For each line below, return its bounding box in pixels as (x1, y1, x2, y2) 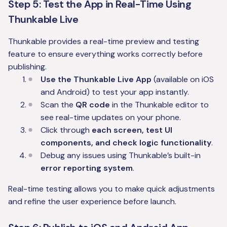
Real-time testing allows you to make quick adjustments (8, 183, 215, 195)
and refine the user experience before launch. (8, 196, 176, 207)
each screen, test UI (92, 125, 172, 136)
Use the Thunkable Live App (41, 74, 152, 85)
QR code (75, 99, 110, 110)
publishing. (8, 61, 47, 72)
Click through (41, 125, 92, 136)
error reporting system (41, 163, 133, 174)
